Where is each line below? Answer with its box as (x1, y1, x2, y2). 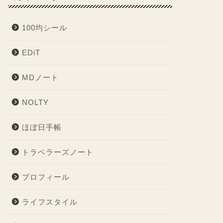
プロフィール (21, 173, 70, 181)
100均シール (21, 23, 67, 32)
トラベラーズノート (21, 148, 94, 156)
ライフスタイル (21, 198, 78, 206)
